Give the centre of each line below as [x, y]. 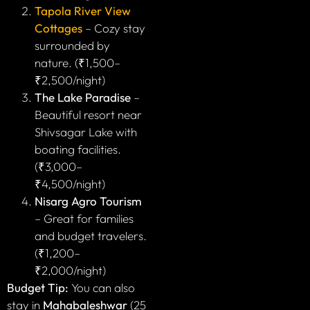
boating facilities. [78, 149]
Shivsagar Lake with [86, 132]
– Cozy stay [114, 28]
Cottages [58, 28]
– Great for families [84, 219]
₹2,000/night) [70, 271]
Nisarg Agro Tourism [88, 201]
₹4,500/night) [70, 184]
